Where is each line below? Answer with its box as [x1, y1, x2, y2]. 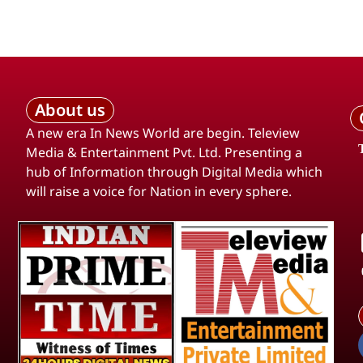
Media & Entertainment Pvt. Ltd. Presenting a [26, 143, 302, 162]
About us [35, 99, 105, 122]
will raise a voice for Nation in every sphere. [26, 182, 292, 201]
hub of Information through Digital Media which [26, 163, 322, 181]
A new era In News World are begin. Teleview [26, 124, 300, 143]
